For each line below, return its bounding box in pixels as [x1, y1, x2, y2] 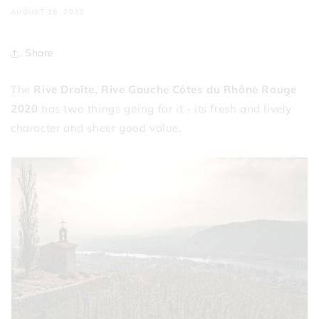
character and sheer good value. [11, 120, 185, 135]
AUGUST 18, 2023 [11, 6, 85, 16]
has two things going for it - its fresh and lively [41, 101, 293, 115]
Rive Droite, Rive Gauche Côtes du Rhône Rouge [33, 82, 297, 96]
